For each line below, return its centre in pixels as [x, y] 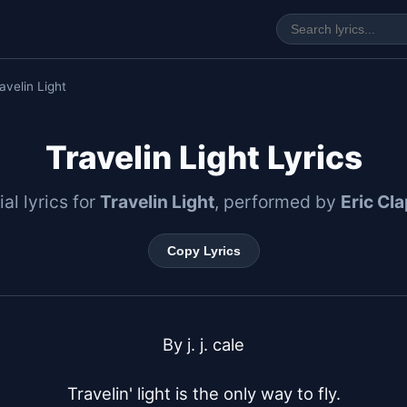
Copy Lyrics [203, 251]
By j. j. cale [203, 344]
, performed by [278, 202]
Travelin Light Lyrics [203, 158]
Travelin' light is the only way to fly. [203, 393]
